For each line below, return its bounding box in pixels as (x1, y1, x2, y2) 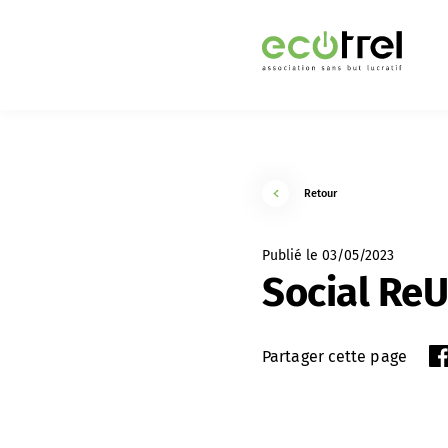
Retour (304, 186, 337, 200)
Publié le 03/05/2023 (262, 247, 394, 264)
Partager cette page (262, 347, 407, 366)
